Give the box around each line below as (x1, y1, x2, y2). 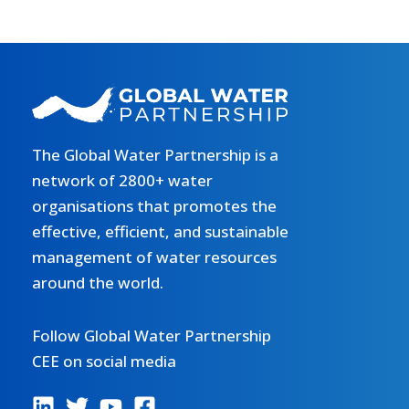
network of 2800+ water (32, 170, 213, 192)
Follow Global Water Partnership (32, 325, 271, 347)
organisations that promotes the (32, 195, 277, 217)
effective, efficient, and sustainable (32, 221, 288, 243)
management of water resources (32, 246, 277, 268)
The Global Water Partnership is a (32, 144, 278, 166)
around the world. (32, 272, 163, 294)
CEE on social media (32, 351, 176, 372)
